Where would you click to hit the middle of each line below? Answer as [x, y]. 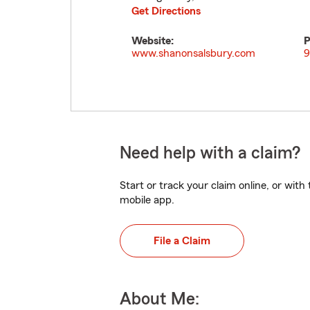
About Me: [159, 299]
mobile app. [147, 200]
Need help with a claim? [210, 153]
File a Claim [182, 241]
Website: [153, 41]
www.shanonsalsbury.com [193, 53]
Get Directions [166, 11]
